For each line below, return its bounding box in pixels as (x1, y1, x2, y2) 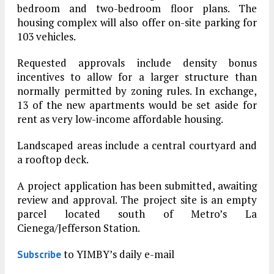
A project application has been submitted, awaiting (17, 179, 257, 193)
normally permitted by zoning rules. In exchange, (17, 84, 257, 98)
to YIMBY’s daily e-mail (61, 247, 174, 262)
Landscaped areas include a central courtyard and (17, 138, 257, 153)
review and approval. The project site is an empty (17, 193, 257, 207)
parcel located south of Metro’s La (17, 207, 257, 221)
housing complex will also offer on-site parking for (17, 15, 257, 30)
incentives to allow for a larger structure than (17, 70, 257, 84)
